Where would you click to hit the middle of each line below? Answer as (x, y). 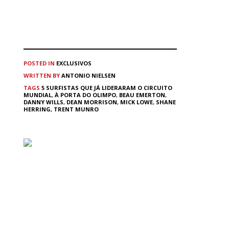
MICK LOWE (136, 102)
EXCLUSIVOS (74, 63)
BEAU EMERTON (142, 95)
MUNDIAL (38, 95)
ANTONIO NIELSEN (88, 75)
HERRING (37, 109)
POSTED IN (39, 63)
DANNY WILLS (43, 102)
